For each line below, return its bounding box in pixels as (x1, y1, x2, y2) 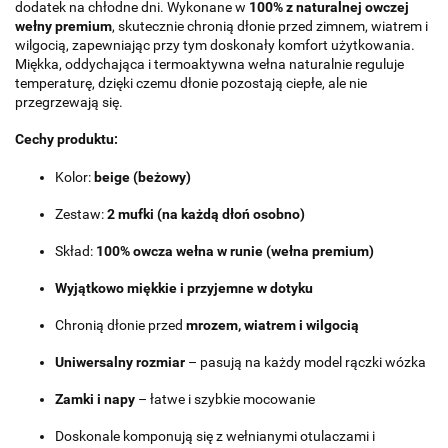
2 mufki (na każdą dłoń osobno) (107, 205, 305, 222)
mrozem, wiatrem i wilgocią (186, 316, 359, 333)
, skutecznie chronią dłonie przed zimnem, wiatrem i (112, 17, 428, 34)
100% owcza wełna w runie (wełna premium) (96, 242, 374, 259)
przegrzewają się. (15, 93, 123, 110)
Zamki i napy (55, 390, 135, 407)
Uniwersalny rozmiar (55, 353, 185, 370)
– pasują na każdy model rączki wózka (185, 353, 426, 370)
